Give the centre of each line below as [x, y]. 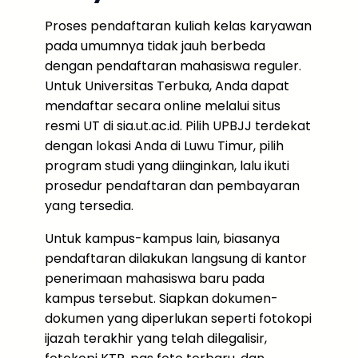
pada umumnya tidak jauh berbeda [155, 46]
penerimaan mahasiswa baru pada [155, 278]
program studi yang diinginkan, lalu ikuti [167, 166]
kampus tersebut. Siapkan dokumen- [161, 298]
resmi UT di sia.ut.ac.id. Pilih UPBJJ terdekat [178, 126]
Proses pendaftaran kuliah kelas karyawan [178, 26]
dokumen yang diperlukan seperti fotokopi [178, 318]
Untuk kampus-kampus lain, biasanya [162, 239]
